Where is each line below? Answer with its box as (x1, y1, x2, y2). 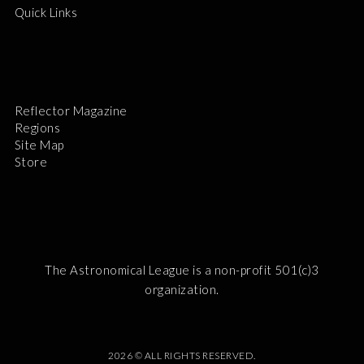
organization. (145, 281, 219, 297)
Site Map (14, 136, 64, 152)
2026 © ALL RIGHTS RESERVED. (108, 349, 256, 362)
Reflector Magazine (14, 102, 128, 118)
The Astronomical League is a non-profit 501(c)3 (45, 262, 319, 277)
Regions (14, 119, 61, 135)
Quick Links (14, 4, 78, 19)
